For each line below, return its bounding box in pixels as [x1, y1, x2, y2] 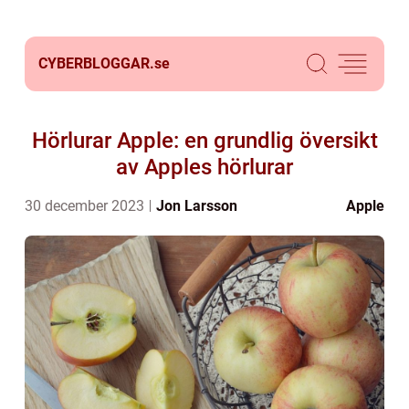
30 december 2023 [25, 197, 148, 215]
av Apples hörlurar [116, 154, 293, 180]
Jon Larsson [156, 197, 237, 215]
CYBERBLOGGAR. [38, 55, 154, 72]
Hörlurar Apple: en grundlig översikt [31, 128, 378, 153]
